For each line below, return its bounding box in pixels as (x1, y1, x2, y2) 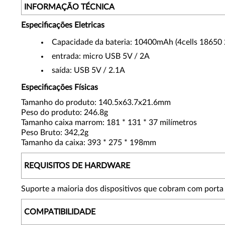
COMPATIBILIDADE (24, 208, 95, 216)
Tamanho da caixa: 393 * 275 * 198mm (21, 139, 156, 147)
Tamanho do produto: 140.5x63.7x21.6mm (21, 98, 171, 106)
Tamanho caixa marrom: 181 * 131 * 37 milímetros (21, 119, 197, 127)
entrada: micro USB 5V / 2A (52, 52, 150, 60)
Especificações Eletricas (21, 21, 104, 29)
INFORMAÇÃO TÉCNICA (24, 3, 115, 11)
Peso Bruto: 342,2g (21, 129, 88, 137)
